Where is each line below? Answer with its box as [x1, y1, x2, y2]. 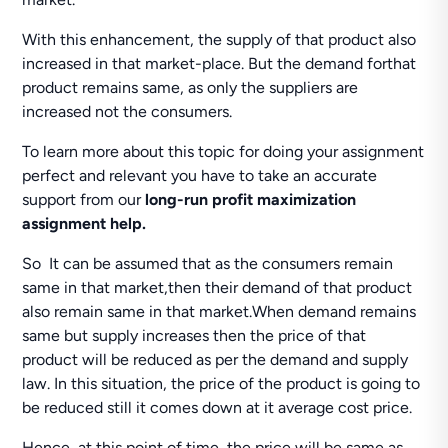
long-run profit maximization [145, 190, 357, 209]
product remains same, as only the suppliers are [22, 78, 359, 97]
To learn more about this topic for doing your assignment [22, 142, 425, 161]
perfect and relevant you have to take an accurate [22, 166, 378, 185]
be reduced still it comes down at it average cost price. [22, 398, 413, 417]
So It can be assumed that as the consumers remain [22, 254, 394, 273]
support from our [22, 190, 146, 209]
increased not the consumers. [22, 102, 233, 121]
